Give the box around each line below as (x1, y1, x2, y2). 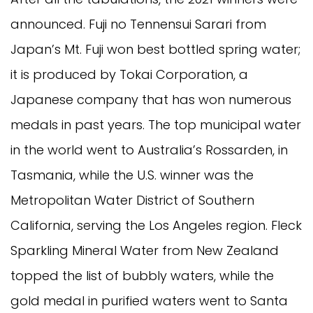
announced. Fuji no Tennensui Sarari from (10, 15, 266, 33)
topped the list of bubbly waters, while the (10, 266, 274, 284)
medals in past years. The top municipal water (10, 115, 301, 133)
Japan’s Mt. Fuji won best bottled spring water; (10, 40, 300, 58)
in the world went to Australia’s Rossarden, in (10, 140, 288, 159)
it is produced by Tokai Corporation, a (10, 65, 248, 83)
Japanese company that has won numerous (10, 90, 291, 108)
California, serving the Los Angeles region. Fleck (10, 216, 302, 234)
